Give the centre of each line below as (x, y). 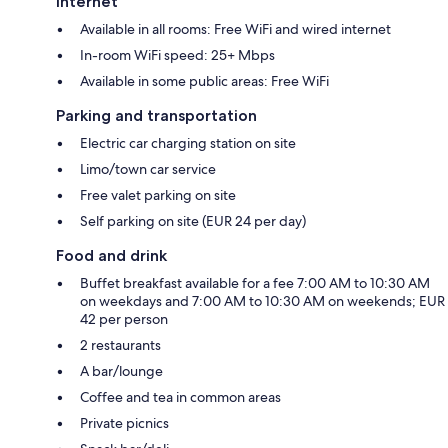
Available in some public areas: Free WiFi (204, 81)
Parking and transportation (156, 116)
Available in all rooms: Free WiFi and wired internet (235, 29)
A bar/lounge (121, 371)
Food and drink (111, 256)
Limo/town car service (148, 169)
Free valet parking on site (158, 195)
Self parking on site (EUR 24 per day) (193, 221)
